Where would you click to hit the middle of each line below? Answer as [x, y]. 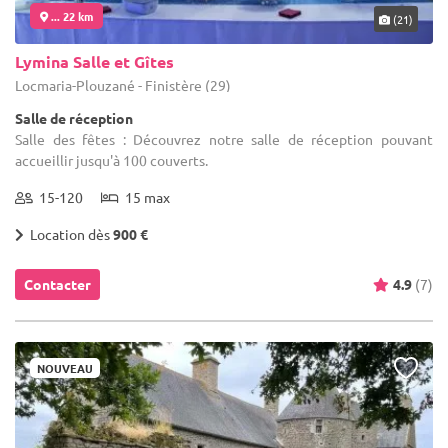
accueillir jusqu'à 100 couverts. [111, 159]
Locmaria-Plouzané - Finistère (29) [123, 84]
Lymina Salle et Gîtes [94, 61]
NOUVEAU [65, 367]
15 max [144, 196]
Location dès [68, 233]
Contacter [57, 283]
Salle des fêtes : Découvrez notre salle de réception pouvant [224, 138]
